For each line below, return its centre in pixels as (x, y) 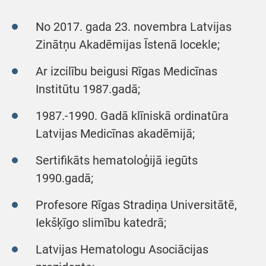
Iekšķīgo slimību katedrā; (101, 223)
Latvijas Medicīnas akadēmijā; (115, 134)
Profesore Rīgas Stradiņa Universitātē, (136, 205)
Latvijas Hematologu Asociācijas (122, 249)
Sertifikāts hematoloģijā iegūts (117, 160)
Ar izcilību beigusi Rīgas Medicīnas (126, 71)
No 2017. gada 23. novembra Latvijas (134, 27)
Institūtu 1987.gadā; (88, 89)
